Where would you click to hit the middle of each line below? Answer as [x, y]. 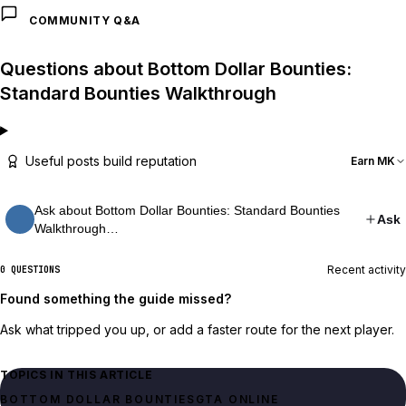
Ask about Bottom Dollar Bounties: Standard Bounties [187, 210]
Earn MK [373, 160]
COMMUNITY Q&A [85, 21]
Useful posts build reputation [111, 161]
